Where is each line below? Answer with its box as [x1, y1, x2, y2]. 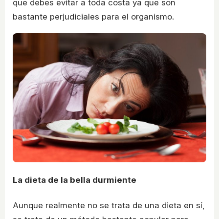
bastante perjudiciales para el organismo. [13, 11, 174, 22]
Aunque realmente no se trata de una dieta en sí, [13, 200, 205, 210]
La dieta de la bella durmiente [13, 175, 136, 185]
